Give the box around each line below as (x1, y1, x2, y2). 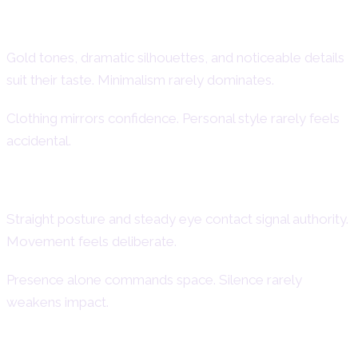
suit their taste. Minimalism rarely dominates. (6, 71, 274, 88)
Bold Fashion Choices (6, 12, 195, 36)
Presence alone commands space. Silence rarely (6, 271, 302, 288)
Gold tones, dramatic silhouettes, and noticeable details (6, 49, 344, 66)
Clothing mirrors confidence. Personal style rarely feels (6, 109, 340, 126)
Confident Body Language (6, 173, 237, 197)
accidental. (6, 132, 71, 149)
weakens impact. (6, 293, 109, 310)
